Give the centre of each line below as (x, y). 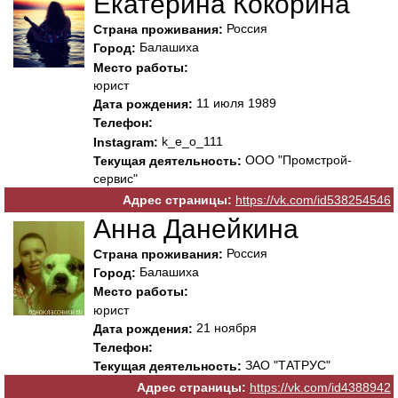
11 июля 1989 (235, 103)
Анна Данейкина (196, 228)
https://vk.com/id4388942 (320, 388)
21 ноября (225, 327)
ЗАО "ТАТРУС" (286, 366)
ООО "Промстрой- (297, 159)
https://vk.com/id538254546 (313, 200)
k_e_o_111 (191, 141)
